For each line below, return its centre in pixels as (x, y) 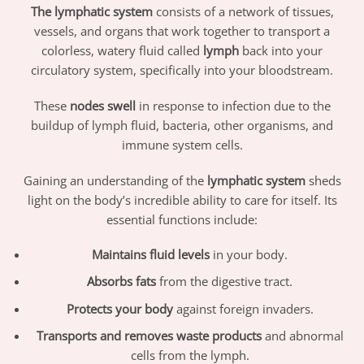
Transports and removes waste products (149, 335)
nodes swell (102, 105)
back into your (281, 51)
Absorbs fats (122, 282)
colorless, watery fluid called (122, 51)
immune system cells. (182, 144)
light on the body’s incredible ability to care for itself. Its (182, 199)
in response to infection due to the (233, 105)
